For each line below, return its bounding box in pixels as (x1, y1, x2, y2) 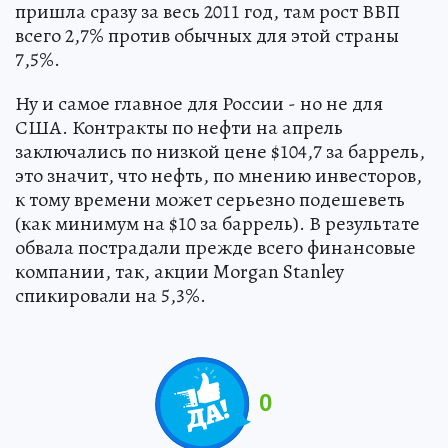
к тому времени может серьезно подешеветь (15, 186, 405, 213)
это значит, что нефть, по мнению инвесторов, (15, 162, 422, 189)
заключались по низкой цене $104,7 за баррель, (15, 138, 425, 165)
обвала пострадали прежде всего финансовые (15, 234, 416, 261)
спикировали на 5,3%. (15, 282, 206, 309)
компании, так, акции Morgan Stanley (15, 258, 344, 285)
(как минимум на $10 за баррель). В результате (15, 210, 420, 237)
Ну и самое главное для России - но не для (15, 90, 383, 117)
